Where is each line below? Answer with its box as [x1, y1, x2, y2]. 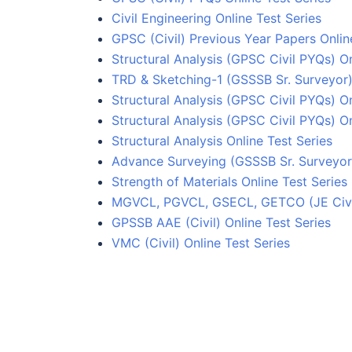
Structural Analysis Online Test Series [112, 132, 332, 148]
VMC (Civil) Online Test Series [112, 234, 290, 251]
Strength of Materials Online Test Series [112, 173, 347, 189]
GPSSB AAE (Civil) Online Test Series [112, 214, 331, 230]
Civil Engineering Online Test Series [112, 9, 321, 26]
